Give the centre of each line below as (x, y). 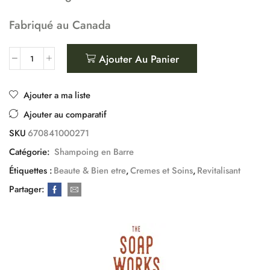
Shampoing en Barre (94, 152)
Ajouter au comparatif (65, 115)
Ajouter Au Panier (139, 59)
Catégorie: (31, 152)
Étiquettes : (31, 171)
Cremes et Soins (162, 171)
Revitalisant (219, 171)
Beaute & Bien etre (90, 171)
